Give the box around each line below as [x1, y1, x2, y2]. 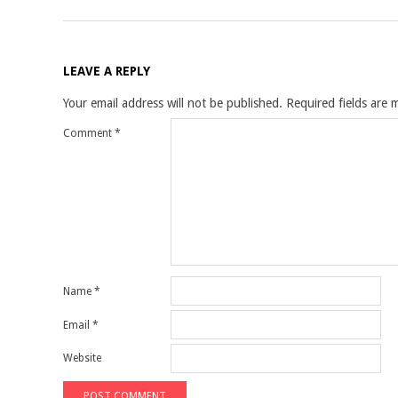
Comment [63, 126, 115, 139]
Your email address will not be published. [63, 96, 283, 110]
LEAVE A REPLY [63, 64, 150, 78]
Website [63, 352, 101, 365]
